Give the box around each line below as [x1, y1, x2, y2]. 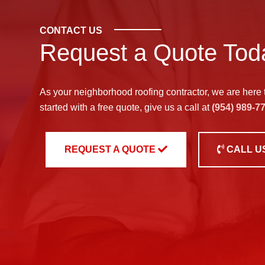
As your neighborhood [40, 87, 135, 97]
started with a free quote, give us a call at [40, 102, 212, 112]
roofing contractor [135, 87, 208, 97]
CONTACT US [40, 25, 103, 35]
